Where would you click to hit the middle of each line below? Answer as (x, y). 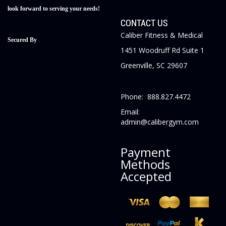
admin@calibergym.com (160, 122)
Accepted (146, 176)
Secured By (22, 40)
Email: (131, 111)
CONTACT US (144, 23)
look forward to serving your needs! (54, 8)
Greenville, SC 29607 (154, 65)
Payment (146, 152)
